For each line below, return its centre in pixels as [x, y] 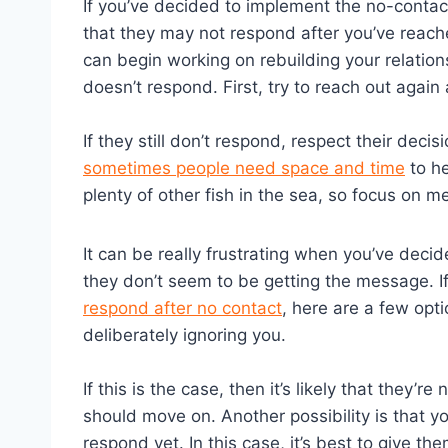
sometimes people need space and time [244, 168]
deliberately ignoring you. [184, 335]
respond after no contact [182, 308]
